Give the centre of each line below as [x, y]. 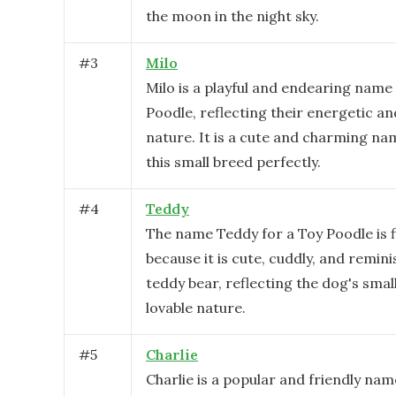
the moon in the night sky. [232, 16]
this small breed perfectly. [233, 162]
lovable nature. [196, 308]
